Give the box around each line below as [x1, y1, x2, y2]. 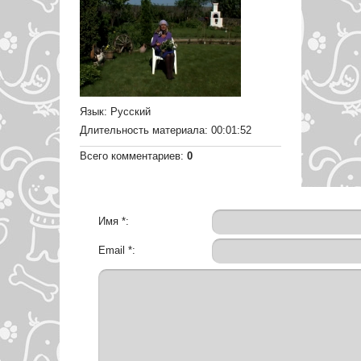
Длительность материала [80, 124, 205, 136]
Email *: [98, 244, 135, 256]
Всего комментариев [80, 150, 180, 162]
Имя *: [98, 215, 129, 227]
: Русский [104, 106, 151, 118]
